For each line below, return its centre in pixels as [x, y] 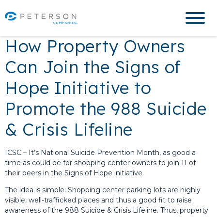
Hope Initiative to [78, 88]
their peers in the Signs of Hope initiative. [74, 173]
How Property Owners [95, 46]
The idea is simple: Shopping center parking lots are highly [103, 190]
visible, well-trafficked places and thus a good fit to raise [98, 200]
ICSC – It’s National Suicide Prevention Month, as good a [100, 153]
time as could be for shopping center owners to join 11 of [100, 163]
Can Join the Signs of [93, 67]
